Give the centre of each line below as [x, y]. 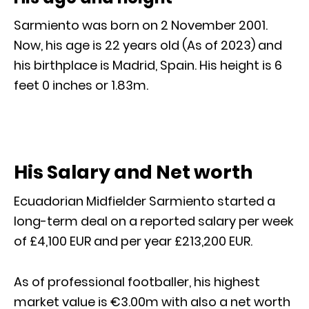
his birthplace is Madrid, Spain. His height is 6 [148, 65]
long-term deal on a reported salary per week [154, 221]
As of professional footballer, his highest [137, 281]
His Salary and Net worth [133, 172]
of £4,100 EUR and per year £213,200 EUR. [133, 241]
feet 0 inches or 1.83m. [81, 85]
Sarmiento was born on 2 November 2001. [141, 25]
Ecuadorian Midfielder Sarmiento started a [144, 201]
